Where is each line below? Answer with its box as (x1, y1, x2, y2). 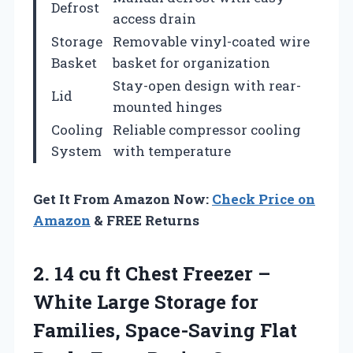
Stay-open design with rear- (113, 76, 301, 95)
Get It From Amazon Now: (33, 189, 212, 208)
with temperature (113, 141, 231, 160)
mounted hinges (113, 97, 222, 116)
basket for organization (113, 53, 270, 72)
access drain (113, 9, 196, 28)
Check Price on (212, 189, 315, 208)
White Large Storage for (33, 288, 258, 314)
